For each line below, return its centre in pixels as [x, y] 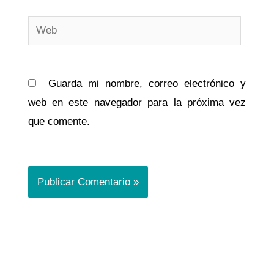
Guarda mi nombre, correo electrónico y [147, 84]
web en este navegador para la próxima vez [137, 103]
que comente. [59, 122]
